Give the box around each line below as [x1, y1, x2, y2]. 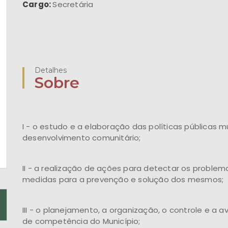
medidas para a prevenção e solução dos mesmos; [22, 174, 224, 185]
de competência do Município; [22, 216, 140, 226]
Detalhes [35, 66, 67, 75]
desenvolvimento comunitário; [22, 132, 141, 143]
